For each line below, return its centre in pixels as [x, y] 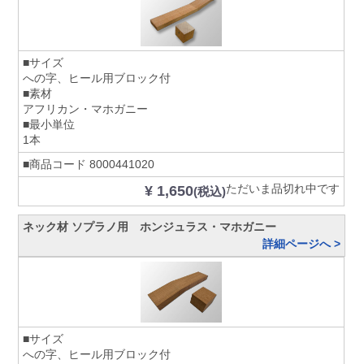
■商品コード [55, 164]
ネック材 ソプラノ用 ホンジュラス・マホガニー [150, 226]
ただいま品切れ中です [283, 188]
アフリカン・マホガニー [86, 108]
